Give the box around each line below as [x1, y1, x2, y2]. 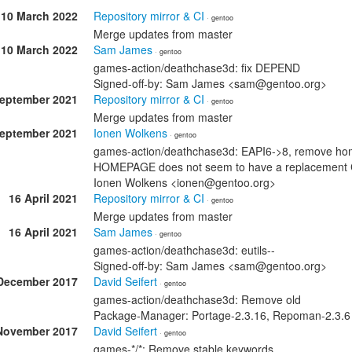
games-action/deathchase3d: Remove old [93, 291, 301, 307]
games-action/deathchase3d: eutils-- [93, 242, 275, 258]
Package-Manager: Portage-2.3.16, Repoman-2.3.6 [93, 307, 350, 323]
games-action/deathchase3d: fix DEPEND [93, 60, 300, 75]
